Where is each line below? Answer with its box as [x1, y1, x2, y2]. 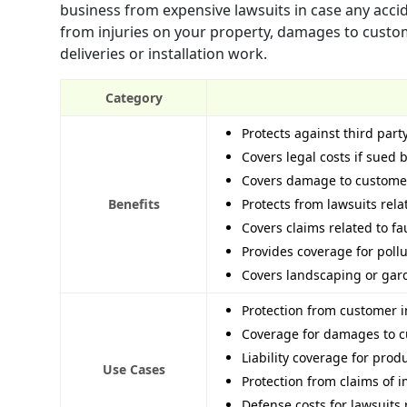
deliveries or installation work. [60, 44, 267, 65]
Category [104, 89, 163, 107]
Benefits [107, 195, 160, 213]
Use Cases [102, 361, 165, 379]
